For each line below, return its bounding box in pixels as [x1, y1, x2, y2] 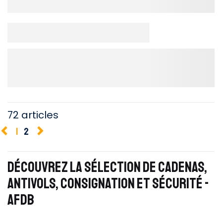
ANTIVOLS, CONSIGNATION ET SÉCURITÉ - [7, 174, 209, 193]
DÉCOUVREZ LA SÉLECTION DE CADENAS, [7, 158, 207, 176]
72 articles [7, 108, 58, 122]
